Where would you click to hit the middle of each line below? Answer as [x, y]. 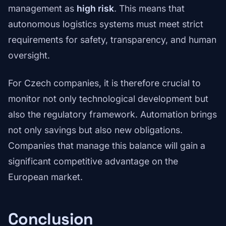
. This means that [149, 9]
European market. [45, 177]
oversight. [29, 55]
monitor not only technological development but [108, 99]
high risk [95, 9]
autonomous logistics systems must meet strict [106, 24]
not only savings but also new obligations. [95, 130]
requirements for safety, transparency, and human [112, 40]
